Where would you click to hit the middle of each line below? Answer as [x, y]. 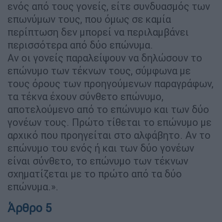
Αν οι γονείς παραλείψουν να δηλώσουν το [105, 57]
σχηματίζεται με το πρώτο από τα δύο [95, 173]
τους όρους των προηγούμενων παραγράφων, [111, 83]
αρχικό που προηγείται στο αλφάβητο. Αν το [109, 135]
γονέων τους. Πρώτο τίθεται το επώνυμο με [110, 122]
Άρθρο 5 [29, 208]
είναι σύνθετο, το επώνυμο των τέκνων [98, 161]
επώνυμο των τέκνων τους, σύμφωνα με [99, 70]
